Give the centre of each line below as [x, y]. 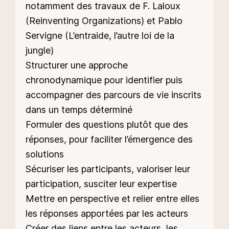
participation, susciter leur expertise [101, 184]
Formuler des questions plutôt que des [107, 124]
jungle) [40, 50]
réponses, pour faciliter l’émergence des [109, 139]
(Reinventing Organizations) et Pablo [104, 20]
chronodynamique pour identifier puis [104, 80]
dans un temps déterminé [79, 109]
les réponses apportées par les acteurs [107, 213]
